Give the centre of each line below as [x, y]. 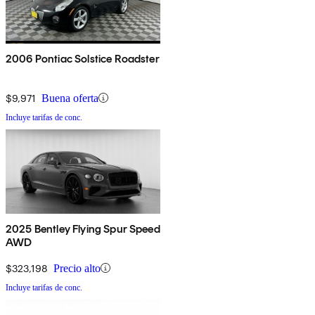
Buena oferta [70, 98]
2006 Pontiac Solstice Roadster [83, 58]
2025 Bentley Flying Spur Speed [83, 229]
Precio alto [77, 268]
